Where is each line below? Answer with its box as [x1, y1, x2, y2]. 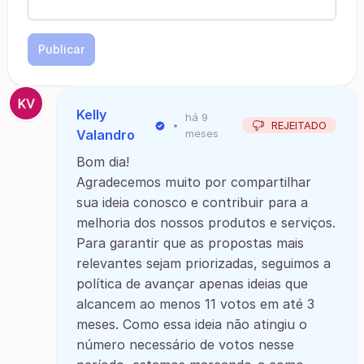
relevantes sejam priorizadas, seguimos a [76, 255, 331, 271]
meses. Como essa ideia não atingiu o [76, 316, 307, 332]
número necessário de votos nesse [76, 336, 294, 353]
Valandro [76, 127, 135, 143]
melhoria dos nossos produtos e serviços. [76, 214, 336, 231]
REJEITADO [271, 119, 327, 132]
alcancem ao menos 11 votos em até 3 [76, 296, 314, 312]
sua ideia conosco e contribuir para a [76, 194, 308, 210]
